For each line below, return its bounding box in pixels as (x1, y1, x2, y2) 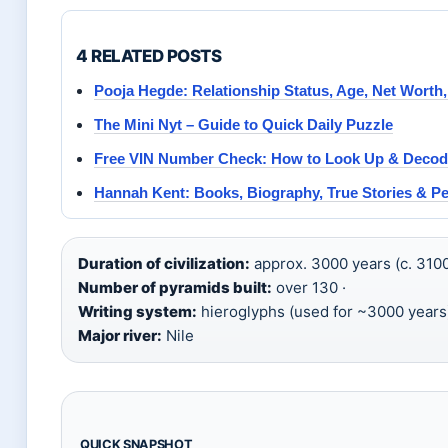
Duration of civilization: (78, 254, 250, 274)
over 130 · (272, 278, 346, 298)
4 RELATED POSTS (76, 46, 222, 67)
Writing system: (78, 302, 197, 322)
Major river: (78, 326, 162, 346)
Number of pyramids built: (78, 278, 272, 298)
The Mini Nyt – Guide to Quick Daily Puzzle (94, 116, 393, 134)
